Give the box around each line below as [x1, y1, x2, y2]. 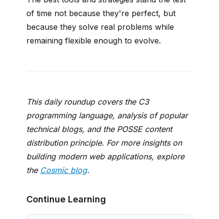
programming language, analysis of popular [26, 110, 188, 120]
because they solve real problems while [26, 22, 174, 32]
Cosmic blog [40, 165, 87, 175]
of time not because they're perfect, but [26, 8, 175, 18]
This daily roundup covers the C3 [26, 97, 149, 107]
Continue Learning [26, 194, 106, 204]
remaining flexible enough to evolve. [26, 36, 161, 45]
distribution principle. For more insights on [26, 138, 182, 148]
